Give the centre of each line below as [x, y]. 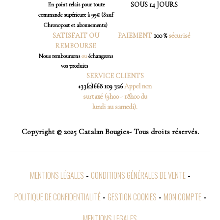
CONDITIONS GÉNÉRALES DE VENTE [138, 175]
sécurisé [179, 35]
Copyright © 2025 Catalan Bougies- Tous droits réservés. [110, 131]
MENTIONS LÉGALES [57, 175]
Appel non [137, 86]
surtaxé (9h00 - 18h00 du [115, 96]
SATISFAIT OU [76, 35]
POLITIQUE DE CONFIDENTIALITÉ [57, 197]
